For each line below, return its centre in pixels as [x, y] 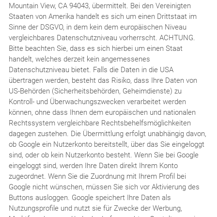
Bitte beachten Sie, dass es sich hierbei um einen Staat [95, 48]
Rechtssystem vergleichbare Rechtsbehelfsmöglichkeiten [100, 123]
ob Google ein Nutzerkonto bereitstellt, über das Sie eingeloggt [106, 144]
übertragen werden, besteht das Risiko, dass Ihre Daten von [103, 80]
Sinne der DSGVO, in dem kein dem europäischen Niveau [97, 27]
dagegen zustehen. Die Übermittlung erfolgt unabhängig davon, [107, 133]
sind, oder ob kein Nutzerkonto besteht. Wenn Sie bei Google [103, 155]
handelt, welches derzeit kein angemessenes [79, 59]
